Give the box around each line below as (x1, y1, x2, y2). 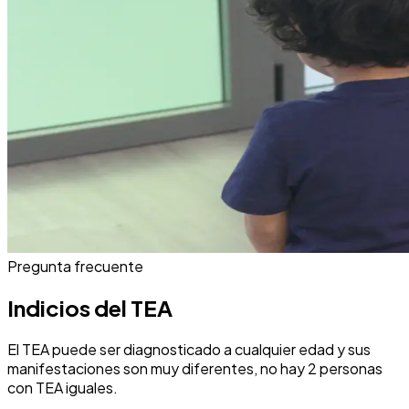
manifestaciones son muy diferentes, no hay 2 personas (7, 359, 383, 379)
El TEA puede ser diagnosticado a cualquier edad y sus (7, 340, 371, 360)
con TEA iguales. (7, 378, 118, 398)
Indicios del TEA (7, 294, 173, 322)
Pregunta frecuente (7, 257, 143, 277)
